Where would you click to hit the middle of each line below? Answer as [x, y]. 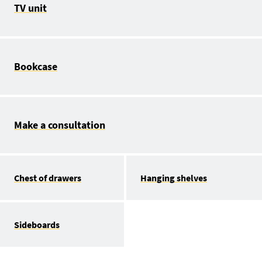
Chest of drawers [48, 177]
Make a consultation [60, 125]
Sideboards [37, 224]
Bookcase [36, 66]
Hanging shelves [174, 177]
